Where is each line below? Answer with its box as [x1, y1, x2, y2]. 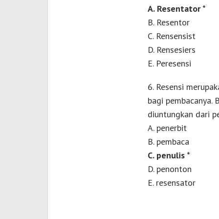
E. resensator [147, 177, 196, 189]
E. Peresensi [147, 58, 191, 69]
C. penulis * [147, 150, 190, 161]
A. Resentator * [147, 3, 206, 15]
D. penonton [147, 163, 192, 175]
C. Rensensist [147, 30, 196, 42]
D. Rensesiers [147, 44, 196, 56]
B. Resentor [147, 17, 190, 28]
